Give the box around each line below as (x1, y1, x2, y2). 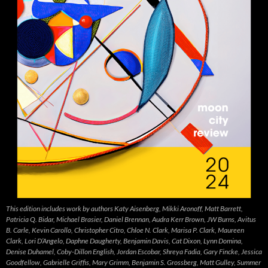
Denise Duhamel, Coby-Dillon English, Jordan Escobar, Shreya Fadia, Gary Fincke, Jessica (6, 247, 262, 257)
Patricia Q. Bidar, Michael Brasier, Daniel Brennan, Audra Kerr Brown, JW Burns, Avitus (6, 215, 256, 224)
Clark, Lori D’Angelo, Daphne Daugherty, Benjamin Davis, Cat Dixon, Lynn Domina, (6, 236, 243, 246)
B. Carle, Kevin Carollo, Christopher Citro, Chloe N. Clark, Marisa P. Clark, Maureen (6, 226, 244, 235)
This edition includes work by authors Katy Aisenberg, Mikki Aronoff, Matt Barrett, (6, 204, 243, 214)
